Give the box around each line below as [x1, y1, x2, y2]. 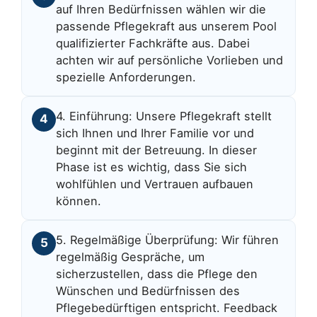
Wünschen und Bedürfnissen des [56, 283, 241, 298]
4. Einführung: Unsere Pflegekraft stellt [56, 108, 272, 123]
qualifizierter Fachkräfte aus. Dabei [56, 36, 250, 51]
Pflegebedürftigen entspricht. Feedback [56, 300, 278, 315]
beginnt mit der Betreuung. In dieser [56, 142, 258, 157]
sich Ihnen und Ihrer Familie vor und [56, 125, 255, 140]
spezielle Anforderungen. [56, 70, 197, 85]
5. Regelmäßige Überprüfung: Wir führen [56, 232, 279, 247]
